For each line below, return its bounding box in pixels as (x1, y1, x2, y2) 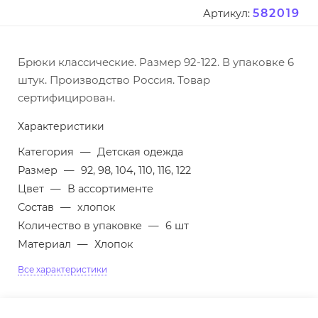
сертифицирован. (18, 91, 115, 105)
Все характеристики (18, 264, 107, 275)
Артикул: (203, 7, 250, 21)
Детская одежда (97, 146, 183, 159)
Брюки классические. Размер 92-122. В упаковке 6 (18, 55, 294, 70)
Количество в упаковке (18, 219, 145, 233)
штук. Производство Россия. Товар (18, 73, 210, 87)
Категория (18, 146, 77, 159)
